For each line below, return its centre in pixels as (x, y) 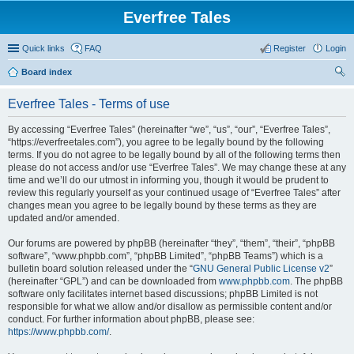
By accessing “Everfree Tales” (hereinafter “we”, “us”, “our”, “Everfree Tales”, (169, 130)
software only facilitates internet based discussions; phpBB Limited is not (163, 294)
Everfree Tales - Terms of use (89, 104)
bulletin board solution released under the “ (100, 269)
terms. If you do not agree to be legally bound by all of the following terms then (174, 155)
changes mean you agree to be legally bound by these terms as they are (162, 205)
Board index (47, 72)
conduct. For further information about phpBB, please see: (131, 319)
